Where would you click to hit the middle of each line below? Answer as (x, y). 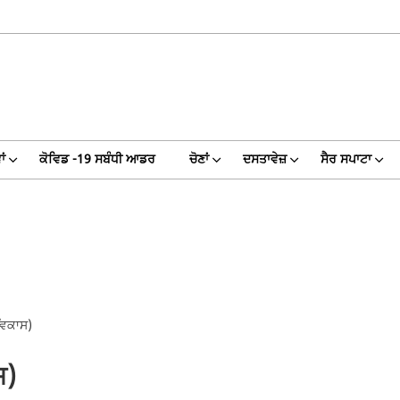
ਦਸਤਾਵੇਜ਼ (264, 159)
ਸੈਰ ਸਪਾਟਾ (346, 159)
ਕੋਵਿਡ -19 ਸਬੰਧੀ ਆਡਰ (97, 159)
